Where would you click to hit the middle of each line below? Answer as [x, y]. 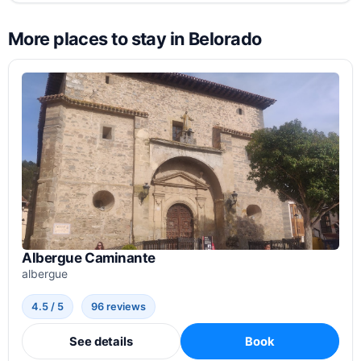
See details [101, 341]
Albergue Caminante [89, 258]
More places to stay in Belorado [135, 38]
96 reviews [119, 306]
